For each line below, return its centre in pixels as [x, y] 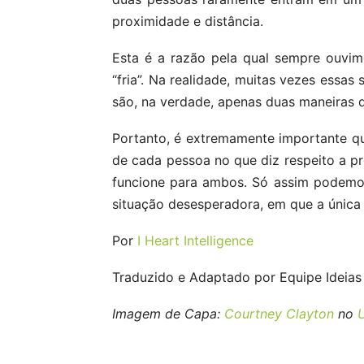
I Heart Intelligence [195, 240]
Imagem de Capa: [168, 314]
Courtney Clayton [279, 314]
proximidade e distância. [188, 21]
